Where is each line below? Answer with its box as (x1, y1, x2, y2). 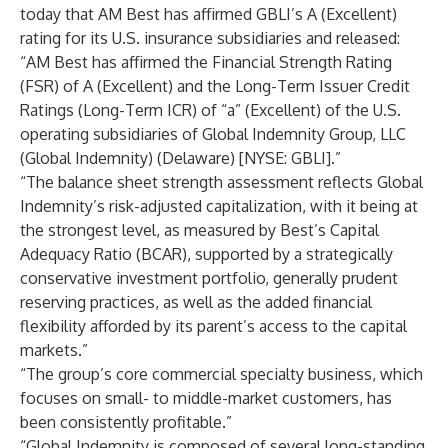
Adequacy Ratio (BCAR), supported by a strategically (20, 244, 393, 264)
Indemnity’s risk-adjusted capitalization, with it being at (20, 196, 418, 216)
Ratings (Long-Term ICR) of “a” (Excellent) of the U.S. (20, 100, 401, 120)
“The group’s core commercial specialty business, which (20, 364, 423, 384)
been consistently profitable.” (20, 412, 232, 432)
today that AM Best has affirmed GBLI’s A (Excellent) (20, 4, 397, 24)
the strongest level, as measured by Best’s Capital (20, 220, 379, 240)
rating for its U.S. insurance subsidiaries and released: (20, 28, 400, 48)
